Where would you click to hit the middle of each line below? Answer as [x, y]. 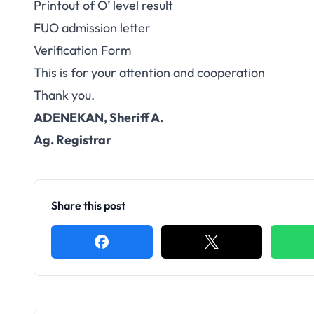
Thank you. [64, 95]
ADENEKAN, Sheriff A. [98, 117]
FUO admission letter [92, 28]
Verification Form [82, 50]
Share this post [88, 205]
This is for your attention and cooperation [149, 73]
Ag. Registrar [73, 140]
